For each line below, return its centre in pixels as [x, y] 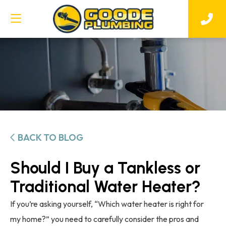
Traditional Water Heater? [105, 186]
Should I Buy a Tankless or [105, 168]
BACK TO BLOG [50, 137]
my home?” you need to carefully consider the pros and [104, 219]
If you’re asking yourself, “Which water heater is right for [107, 204]
